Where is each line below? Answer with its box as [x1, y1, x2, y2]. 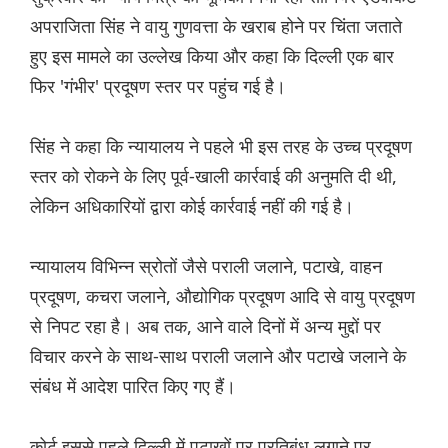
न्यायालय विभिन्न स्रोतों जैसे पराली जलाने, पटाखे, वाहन [30, 254, 382, 279]
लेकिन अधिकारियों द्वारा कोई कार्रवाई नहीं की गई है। [30, 194, 354, 219]
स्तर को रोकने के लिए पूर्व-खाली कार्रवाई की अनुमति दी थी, [30, 164, 397, 189]
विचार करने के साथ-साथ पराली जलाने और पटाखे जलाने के [30, 344, 406, 369]
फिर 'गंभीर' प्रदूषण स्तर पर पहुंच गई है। [30, 74, 286, 99]
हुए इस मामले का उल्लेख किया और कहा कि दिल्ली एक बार [30, 44, 394, 69]
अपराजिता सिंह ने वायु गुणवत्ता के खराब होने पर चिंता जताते [30, 14, 402, 39]
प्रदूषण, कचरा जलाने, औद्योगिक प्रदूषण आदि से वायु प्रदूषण [30, 284, 415, 309]
